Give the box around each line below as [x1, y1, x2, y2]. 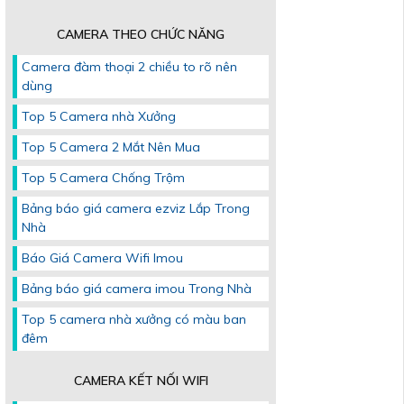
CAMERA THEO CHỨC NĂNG [57, 26, 225, 43]
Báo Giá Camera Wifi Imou [22, 250, 183, 267]
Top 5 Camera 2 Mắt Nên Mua [22, 139, 200, 156]
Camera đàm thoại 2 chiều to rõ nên [22, 59, 237, 76]
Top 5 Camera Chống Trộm [22, 170, 185, 187]
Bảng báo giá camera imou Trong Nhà [22, 280, 252, 298]
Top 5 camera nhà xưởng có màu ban [22, 311, 246, 328]
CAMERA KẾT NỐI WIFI [73, 372, 208, 390]
